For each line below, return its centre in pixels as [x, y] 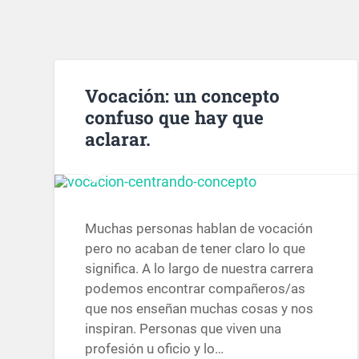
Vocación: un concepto [183, 95]
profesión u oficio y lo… [155, 349]
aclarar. [118, 138]
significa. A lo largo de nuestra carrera [200, 269]
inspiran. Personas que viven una [184, 329]
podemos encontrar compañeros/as [196, 289]
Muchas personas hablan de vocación [199, 229]
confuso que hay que [175, 117]
